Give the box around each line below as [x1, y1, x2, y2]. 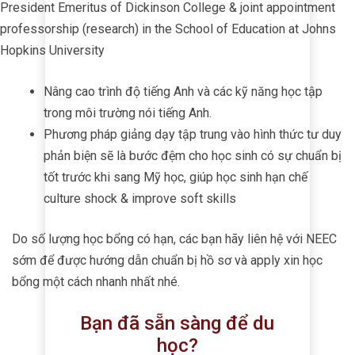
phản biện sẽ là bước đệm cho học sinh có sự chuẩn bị [44, 147, 342, 163]
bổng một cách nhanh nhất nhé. [12, 273, 180, 289]
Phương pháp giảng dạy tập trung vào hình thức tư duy [44, 126, 342, 142]
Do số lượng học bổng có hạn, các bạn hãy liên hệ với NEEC [12, 231, 337, 246]
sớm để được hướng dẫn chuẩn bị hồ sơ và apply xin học [12, 252, 323, 268]
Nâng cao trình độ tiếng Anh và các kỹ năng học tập [44, 83, 323, 99]
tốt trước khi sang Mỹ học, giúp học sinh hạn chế [44, 169, 307, 185]
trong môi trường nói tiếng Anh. [44, 105, 212, 120]
